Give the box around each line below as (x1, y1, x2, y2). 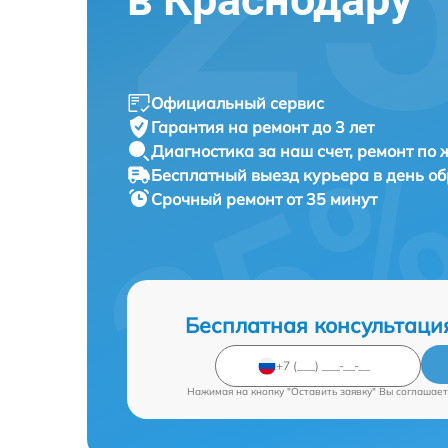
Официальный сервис (151, 93, 324, 113)
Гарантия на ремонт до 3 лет (151, 117, 374, 137)
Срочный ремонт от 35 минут (151, 189, 377, 209)
